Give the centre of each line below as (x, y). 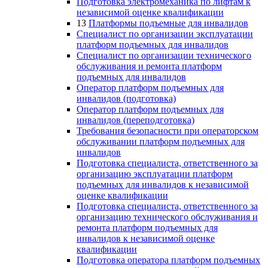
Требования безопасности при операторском (167, 131)
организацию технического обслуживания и (167, 217)
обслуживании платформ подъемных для (161, 141)
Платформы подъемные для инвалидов (168, 23)
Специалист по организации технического (164, 55)
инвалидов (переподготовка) (135, 120)
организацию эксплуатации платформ (155, 174)
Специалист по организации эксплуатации (165, 34)
